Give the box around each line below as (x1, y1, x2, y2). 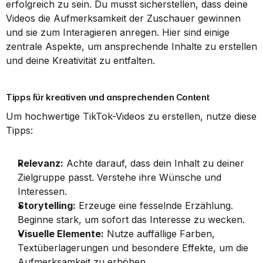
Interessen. (18, 186, 67, 197)
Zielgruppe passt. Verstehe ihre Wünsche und (18, 171, 221, 183)
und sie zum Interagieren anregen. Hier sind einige (6, 26, 230, 38)
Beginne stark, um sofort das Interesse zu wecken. (18, 214, 245, 225)
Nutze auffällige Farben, (104, 228, 215, 240)
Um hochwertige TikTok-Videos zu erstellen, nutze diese (6, 110, 257, 122)
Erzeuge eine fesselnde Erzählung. (76, 200, 233, 211)
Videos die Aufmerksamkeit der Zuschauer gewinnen (6, 12, 241, 24)
